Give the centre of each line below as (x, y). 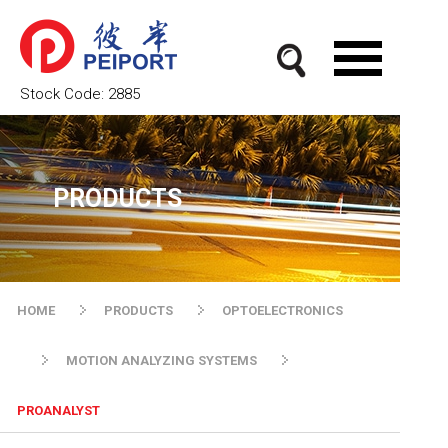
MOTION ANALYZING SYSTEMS (161, 360)
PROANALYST (58, 410)
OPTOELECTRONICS (282, 310)
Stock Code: (64, 94)
